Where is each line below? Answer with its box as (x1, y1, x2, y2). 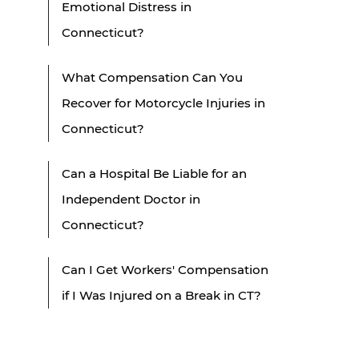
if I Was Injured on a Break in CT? (62, 287, 261, 303)
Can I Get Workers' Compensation (62, 261, 268, 277)
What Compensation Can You (62, 69, 243, 85)
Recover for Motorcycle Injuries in (62, 95, 265, 111)
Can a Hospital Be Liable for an (62, 165, 247, 181)
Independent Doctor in (62, 191, 200, 207)
